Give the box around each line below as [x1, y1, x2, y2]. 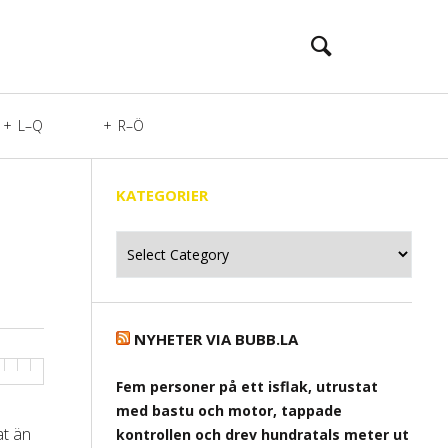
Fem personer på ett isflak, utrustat [116, 377, 378, 396]
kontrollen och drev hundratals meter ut [116, 425, 409, 444]
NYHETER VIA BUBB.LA [134, 329, 298, 349]
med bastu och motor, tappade [116, 401, 342, 420]
